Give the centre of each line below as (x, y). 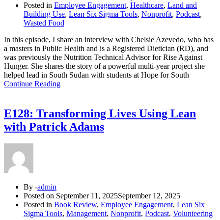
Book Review (75, 205)
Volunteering (193, 213)
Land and (182, 5)
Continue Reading (32, 84)
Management (86, 213)
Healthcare (147, 5)
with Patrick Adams (54, 127)
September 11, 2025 (87, 196)
